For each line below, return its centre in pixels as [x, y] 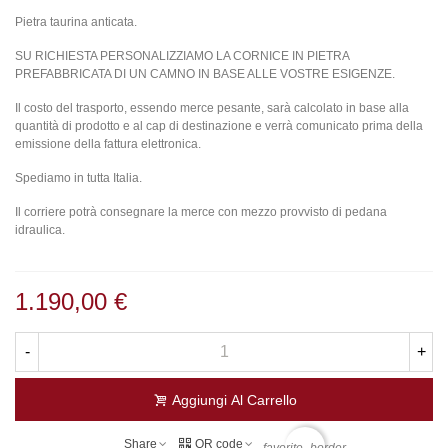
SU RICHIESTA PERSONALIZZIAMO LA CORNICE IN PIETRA [182, 55]
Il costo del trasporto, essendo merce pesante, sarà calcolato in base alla [212, 107]
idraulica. [40, 229]
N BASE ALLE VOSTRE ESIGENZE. [298, 73]
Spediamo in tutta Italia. [78, 177]
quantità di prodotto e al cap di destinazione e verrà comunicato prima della [219, 125]
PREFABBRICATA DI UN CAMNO [105, 73]
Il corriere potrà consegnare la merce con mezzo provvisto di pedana [201, 211]
